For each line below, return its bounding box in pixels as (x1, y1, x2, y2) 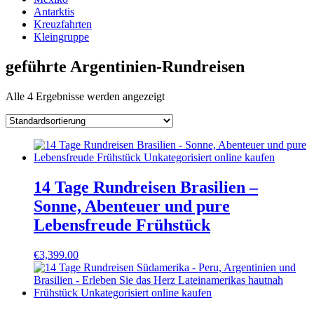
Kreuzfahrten (34, 18, 92, 30)
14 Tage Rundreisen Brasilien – (34, 177, 258, 196)
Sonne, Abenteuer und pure (34, 196, 230, 215)
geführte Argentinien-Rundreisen (6, 57, 245, 76)
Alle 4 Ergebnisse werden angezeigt (6, 90, 165, 102)
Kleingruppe (34, 31, 89, 43)
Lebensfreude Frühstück (34, 215, 210, 234)
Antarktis (34, 6, 74, 18)
